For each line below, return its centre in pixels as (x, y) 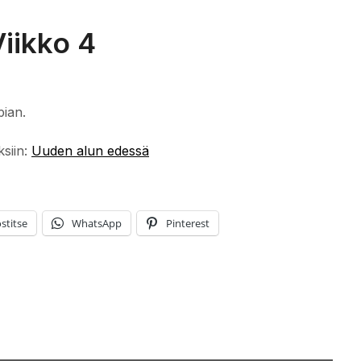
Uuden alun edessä (90, 150)
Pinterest (188, 223)
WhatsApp (97, 223)
